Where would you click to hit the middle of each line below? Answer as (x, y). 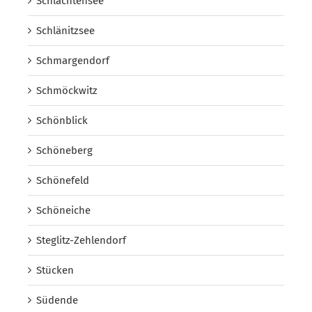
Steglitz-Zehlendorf (81, 240)
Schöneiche (63, 210)
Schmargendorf (73, 60)
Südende (57, 300)
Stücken (55, 270)
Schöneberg (64, 150)
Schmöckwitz (67, 90)
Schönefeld (63, 180)
